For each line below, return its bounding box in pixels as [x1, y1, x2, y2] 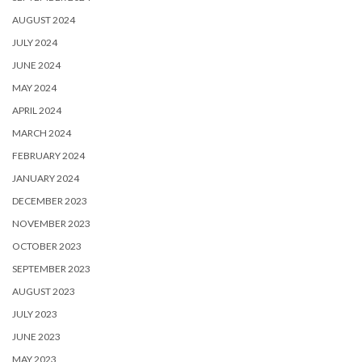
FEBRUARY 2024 [12, 149, 85, 162]
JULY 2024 [12, 36, 57, 48]
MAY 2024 [12, 81, 57, 94]
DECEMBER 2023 [12, 194, 87, 207]
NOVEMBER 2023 [12, 217, 90, 229]
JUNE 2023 [12, 330, 61, 343]
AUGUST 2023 [12, 284, 75, 297]
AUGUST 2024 [12, 13, 75, 26]
